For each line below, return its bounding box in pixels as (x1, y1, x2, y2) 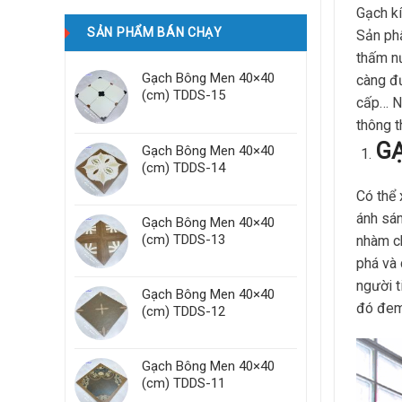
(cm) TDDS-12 (142, 303, 225, 319)
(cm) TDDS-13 (142, 232, 225, 248)
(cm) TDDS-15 (142, 87, 225, 103)
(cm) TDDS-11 (142, 375, 225, 391)
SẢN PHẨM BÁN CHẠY (87, 25, 223, 39)
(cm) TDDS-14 (142, 160, 225, 176)
